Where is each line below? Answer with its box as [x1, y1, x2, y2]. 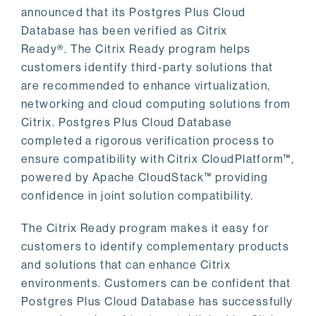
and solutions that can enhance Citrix [21, 258, 231, 272]
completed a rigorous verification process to [21, 134, 275, 147]
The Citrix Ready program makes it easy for [21, 221, 269, 235]
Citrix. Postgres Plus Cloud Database [21, 116, 233, 129]
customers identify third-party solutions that [21, 61, 274, 74]
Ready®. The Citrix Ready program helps [21, 42, 251, 56]
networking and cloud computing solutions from [21, 97, 291, 111]
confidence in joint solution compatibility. [21, 189, 254, 202]
